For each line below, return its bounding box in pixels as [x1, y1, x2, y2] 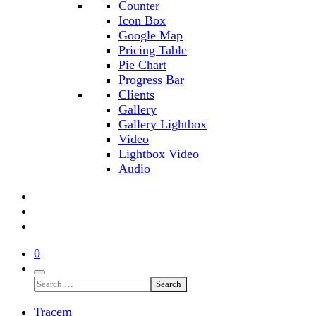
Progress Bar [119, 73, 184, 87]
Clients [119, 87, 154, 102]
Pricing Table [119, 43, 187, 57]
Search [156, 279, 181, 289]
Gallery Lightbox [119, 117, 207, 131]
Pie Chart [119, 58, 166, 72]
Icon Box [119, 13, 166, 28]
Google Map [119, 28, 183, 42]
